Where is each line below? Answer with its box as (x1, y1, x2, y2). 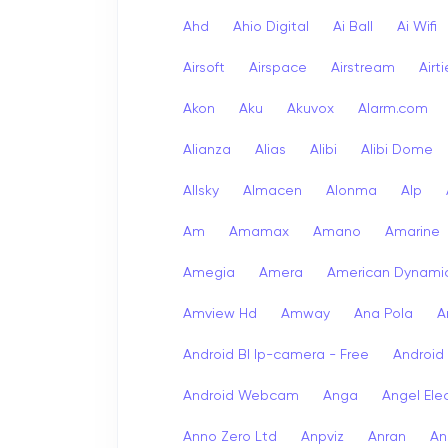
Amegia (183, 265, 235, 280)
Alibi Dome (361, 142, 433, 157)
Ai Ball (333, 19, 373, 34)
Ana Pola (354, 306, 413, 321)
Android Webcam (183, 388, 299, 403)
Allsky (183, 183, 219, 198)
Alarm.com (358, 101, 428, 116)
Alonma (326, 183, 377, 198)
